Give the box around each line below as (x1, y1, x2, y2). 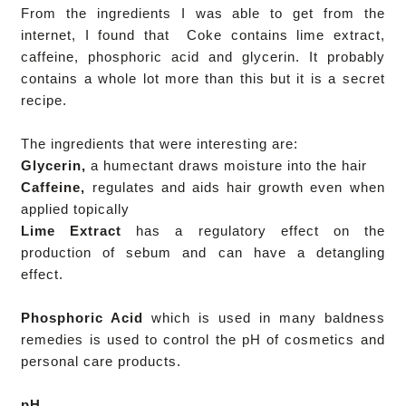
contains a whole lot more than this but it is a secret (21, 70, 385, 86)
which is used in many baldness (143, 309, 385, 325)
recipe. (21, 92, 68, 108)
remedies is (21, 331, 107, 347)
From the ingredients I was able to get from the (21, 5, 385, 21)
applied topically (21, 200, 130, 217)
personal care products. (21, 353, 187, 369)
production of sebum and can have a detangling (21, 244, 385, 260)
